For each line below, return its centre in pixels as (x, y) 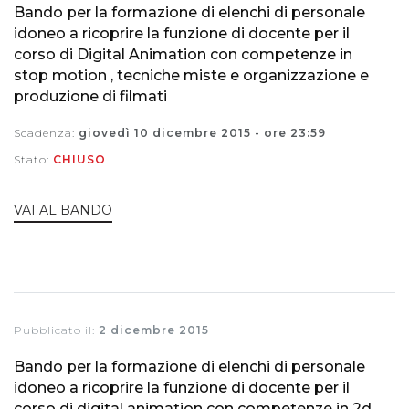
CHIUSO (79, 159)
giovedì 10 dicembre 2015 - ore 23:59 (202, 132)
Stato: (33, 159)
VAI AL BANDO (63, 210)
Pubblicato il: (56, 330)
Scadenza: (46, 132)
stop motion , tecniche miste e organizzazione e (191, 75)
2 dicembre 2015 (154, 330)
